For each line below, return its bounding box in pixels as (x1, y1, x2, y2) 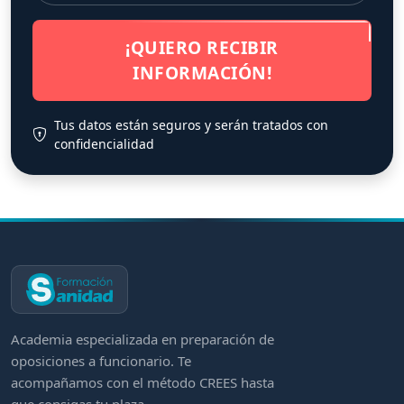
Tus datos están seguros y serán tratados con (54, 115, 328, 133)
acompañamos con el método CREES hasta (11, 372, 274, 391)
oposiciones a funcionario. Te (11, 351, 191, 370)
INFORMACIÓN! (133, 60, 271, 85)
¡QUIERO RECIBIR (125, 34, 279, 60)
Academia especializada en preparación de (11, 329, 274, 348)
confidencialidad (54, 134, 154, 152)
